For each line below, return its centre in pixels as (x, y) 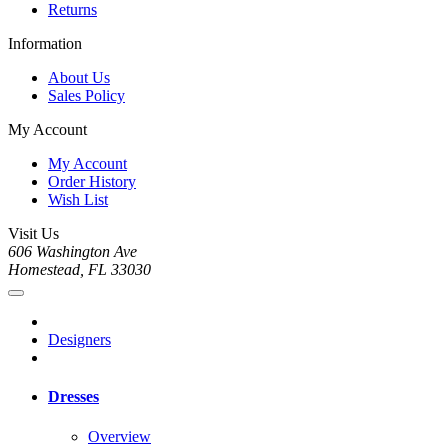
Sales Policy (86, 96)
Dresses (73, 397)
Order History (92, 182)
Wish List (78, 200)
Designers (79, 340)
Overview (119, 436)
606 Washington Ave (72, 252)
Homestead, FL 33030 (79, 270)
